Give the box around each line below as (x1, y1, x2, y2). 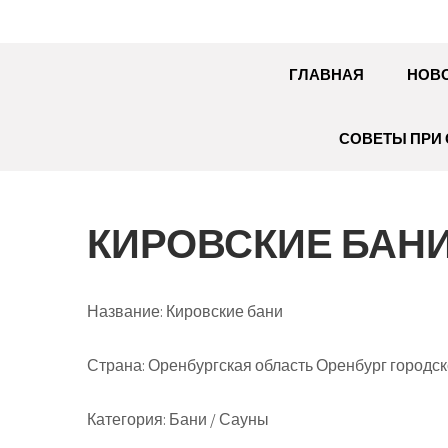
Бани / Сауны (166, 409, 269, 430)
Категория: (87, 409, 166, 430)
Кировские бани (163, 301, 283, 322)
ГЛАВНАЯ (288, 65, 364, 84)
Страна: (87, 355, 145, 376)
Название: (87, 301, 163, 322)
